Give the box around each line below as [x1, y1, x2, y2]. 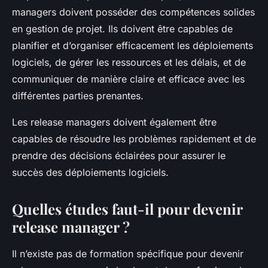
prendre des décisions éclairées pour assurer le [12, 150, 226, 162]
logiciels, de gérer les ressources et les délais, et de [12, 56, 246, 69]
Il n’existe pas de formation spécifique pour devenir [12, 248, 243, 260]
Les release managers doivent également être [12, 116, 217, 129]
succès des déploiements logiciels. [12, 166, 169, 179]
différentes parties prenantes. [12, 90, 147, 102]
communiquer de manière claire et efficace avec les [12, 73, 245, 86]
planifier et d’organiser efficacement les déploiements [12, 39, 253, 52]
